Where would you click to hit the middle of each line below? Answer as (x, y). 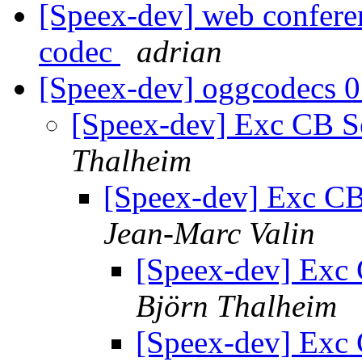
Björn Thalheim (236, 306)
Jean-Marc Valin (209, 234)
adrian (179, 52)
